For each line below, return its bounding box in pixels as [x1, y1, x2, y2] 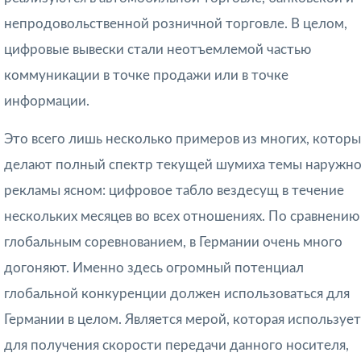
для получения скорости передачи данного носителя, [4, 338, 349, 353]
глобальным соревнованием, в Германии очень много [4, 235, 342, 250]
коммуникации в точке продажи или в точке [4, 68, 288, 83]
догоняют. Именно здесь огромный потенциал [4, 261, 304, 276]
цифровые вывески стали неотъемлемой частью [4, 43, 311, 57]
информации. [4, 94, 89, 109]
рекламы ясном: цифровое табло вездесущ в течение [4, 184, 344, 198]
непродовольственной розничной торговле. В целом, [4, 17, 347, 31]
